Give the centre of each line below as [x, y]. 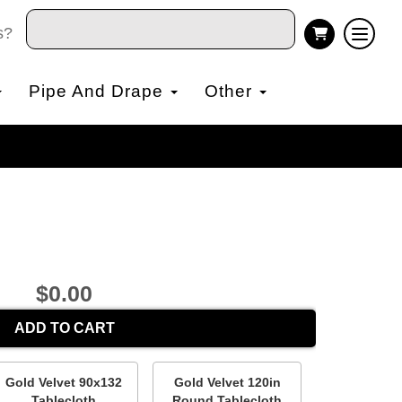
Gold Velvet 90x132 [64, 382]
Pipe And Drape [98, 91]
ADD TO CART [64, 328]
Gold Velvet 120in [227, 382]
